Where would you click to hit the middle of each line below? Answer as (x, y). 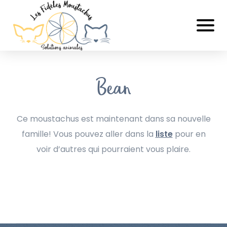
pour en (189, 134)
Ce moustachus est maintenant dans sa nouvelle (113, 119)
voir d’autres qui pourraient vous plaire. (113, 149)
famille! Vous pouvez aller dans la (88, 134)
